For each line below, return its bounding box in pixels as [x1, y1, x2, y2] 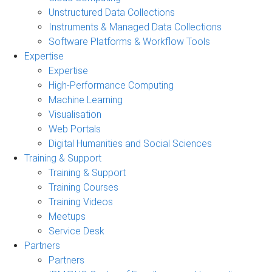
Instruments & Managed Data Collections [49, 21, 222, 33]
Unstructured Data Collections [49, 6, 175, 18]
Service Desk [49, 225, 104, 237]
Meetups [49, 210, 86, 222]
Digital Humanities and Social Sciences [49, 137, 212, 149]
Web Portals [49, 123, 101, 135]
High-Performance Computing [49, 79, 174, 91]
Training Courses [49, 181, 118, 193]
